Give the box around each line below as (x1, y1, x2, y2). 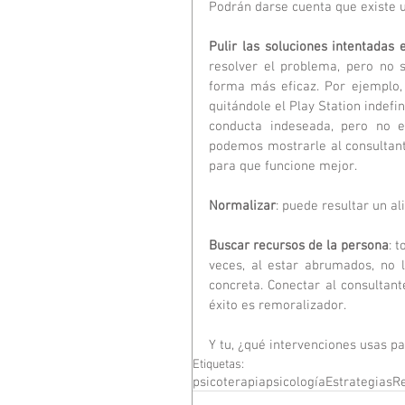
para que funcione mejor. (209, 157, 357, 174)
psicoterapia (193, 373, 266, 391)
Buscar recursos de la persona (209, 237, 389, 254)
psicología (266, 373, 325, 391)
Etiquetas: (193, 356, 244, 372)
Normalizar (209, 197, 276, 214)
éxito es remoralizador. (209, 297, 346, 314)
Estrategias (325, 373, 392, 391)
